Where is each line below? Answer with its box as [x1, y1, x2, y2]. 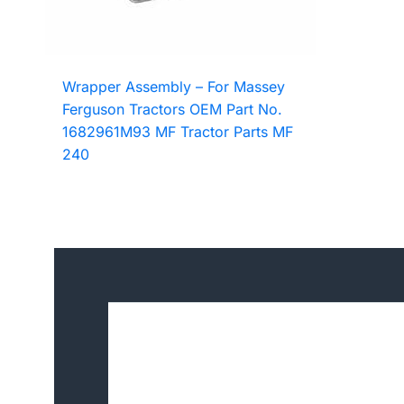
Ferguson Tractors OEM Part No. [62, 100, 283, 119]
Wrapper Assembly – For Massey [62, 78, 286, 96]
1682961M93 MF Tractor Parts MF [62, 123, 294, 142]
